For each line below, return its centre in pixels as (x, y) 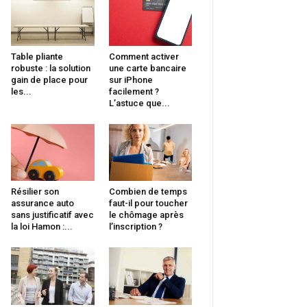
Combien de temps (148, 192)
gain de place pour (49, 79)
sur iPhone (131, 79)
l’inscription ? (135, 227)
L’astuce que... (139, 103)
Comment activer (144, 56)
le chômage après (146, 215)
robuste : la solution (51, 68)
